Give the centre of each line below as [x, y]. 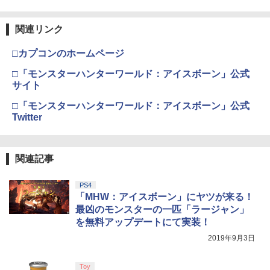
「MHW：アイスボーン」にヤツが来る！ [165, 196]
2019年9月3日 [231, 238]
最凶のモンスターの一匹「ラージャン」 [162, 209]
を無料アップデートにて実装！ [143, 222]
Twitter [27, 117]
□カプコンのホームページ [68, 53]
